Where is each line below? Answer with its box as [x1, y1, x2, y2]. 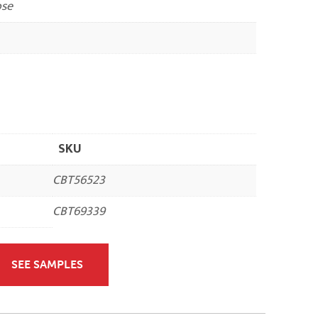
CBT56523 [52, 169, 105, 191]
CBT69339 [52, 200, 105, 222]
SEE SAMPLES [11, 258, 83, 272]
